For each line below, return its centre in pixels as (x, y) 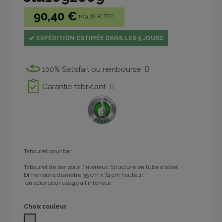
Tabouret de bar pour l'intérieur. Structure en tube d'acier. (101, 167)
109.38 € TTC (96, 16)
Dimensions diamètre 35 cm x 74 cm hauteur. (84, 175)
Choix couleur (45, 207)
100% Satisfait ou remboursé (93, 69)
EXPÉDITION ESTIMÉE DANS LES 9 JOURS (99, 38)
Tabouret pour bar (48, 151)
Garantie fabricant (76, 86)
